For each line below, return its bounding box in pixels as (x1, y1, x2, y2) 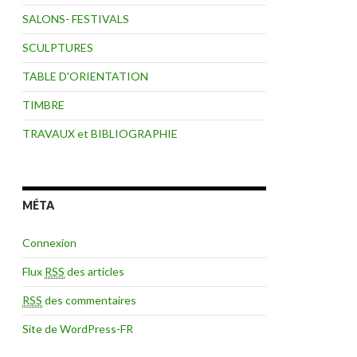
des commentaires (42, 293, 136, 307)
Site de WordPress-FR (22, 322, 133, 335)
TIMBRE (22, 98, 65, 112)
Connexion (22, 236, 76, 249)
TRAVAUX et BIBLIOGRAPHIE (22, 127, 178, 140)
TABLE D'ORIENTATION (22, 69, 148, 83)
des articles (65, 265, 124, 278)
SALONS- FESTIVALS (22, 12, 129, 25)
